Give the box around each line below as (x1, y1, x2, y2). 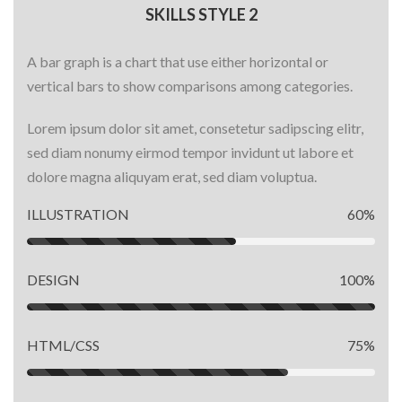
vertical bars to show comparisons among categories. (27, 77, 353, 94)
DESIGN (27, 271, 80, 288)
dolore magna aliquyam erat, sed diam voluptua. (27, 168, 317, 185)
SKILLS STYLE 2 (144, 4, 258, 24)
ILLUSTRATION (27, 205, 129, 223)
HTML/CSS (27, 336, 100, 354)
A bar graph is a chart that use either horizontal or (27, 53, 328, 70)
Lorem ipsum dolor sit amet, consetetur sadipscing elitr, (27, 119, 363, 136)
